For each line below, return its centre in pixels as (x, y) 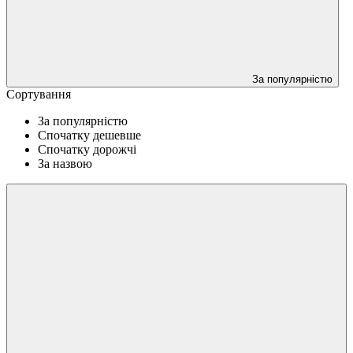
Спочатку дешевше (89, 135)
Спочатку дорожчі (87, 149)
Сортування (39, 94)
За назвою (65, 163)
